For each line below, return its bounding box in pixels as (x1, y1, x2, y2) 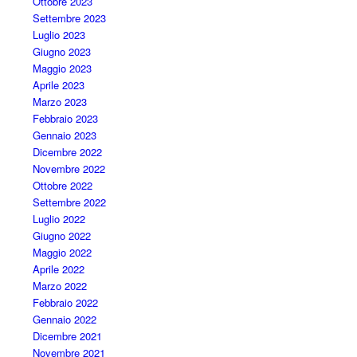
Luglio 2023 (32, 26, 85, 42)
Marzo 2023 (32, 93, 87, 109)
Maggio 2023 (32, 60, 92, 76)
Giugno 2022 (32, 227, 91, 243)
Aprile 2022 (32, 261, 84, 277)
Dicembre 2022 (32, 143, 102, 159)
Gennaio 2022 (32, 311, 96, 327)
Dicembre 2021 (32, 328, 102, 343)
